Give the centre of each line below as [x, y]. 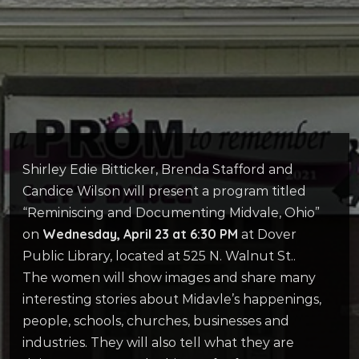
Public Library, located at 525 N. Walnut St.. [159, 256]
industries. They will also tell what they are [158, 342]
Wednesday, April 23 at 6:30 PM [140, 234]
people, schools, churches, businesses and [156, 321]
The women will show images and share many [169, 277]
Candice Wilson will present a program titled [164, 191]
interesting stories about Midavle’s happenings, [172, 299]
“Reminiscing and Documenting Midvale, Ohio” [171, 212]
